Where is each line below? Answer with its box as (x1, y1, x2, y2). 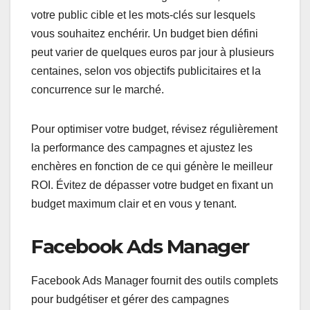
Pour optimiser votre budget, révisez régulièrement (31, 122, 277, 135)
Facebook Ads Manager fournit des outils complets (31, 274, 278, 286)
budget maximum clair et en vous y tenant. (31, 197, 237, 210)
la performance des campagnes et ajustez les (31, 141, 253, 154)
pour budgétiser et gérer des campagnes (31, 293, 229, 305)
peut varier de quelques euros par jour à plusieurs (31, 46, 274, 58)
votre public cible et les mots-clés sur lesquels (31, 8, 255, 21)
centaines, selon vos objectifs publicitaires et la (31, 64, 261, 77)
